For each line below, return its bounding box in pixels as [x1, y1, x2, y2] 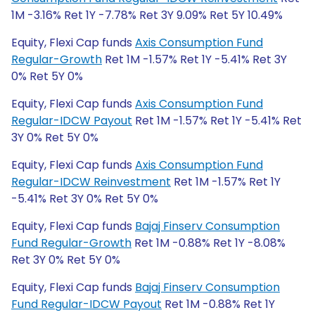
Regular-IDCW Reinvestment [11, 174, 171, 190]
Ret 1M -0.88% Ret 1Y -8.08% [131, 235, 285, 251]
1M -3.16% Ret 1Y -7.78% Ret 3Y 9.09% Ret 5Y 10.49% [11, 7, 283, 23]
